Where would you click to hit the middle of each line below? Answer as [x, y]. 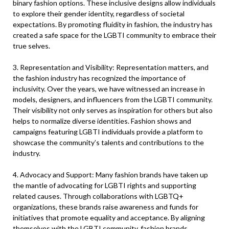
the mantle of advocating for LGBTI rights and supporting [105, 185]
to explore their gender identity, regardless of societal [99, 14]
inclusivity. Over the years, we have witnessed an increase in [109, 89]
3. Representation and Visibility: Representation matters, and [111, 67]
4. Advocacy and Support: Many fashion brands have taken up [110, 175]
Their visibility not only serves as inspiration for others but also [113, 110]
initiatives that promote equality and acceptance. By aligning [109, 217]
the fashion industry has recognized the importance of [99, 78]
